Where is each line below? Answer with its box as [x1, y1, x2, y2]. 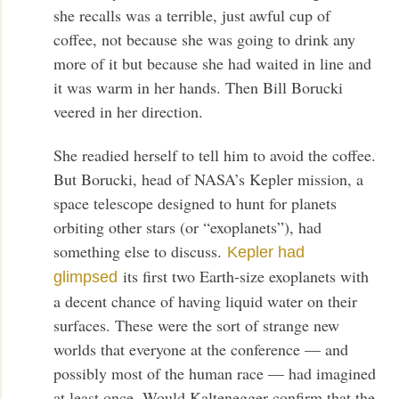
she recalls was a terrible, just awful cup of [53, 4, 331, 26]
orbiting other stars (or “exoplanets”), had [53, 216, 322, 239]
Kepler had [227, 243, 305, 262]
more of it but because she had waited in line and [53, 52, 372, 74]
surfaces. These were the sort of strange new [53, 314, 340, 337]
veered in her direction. [53, 100, 204, 122]
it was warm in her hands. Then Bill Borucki [53, 76, 344, 98]
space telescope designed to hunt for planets [53, 192, 338, 215]
